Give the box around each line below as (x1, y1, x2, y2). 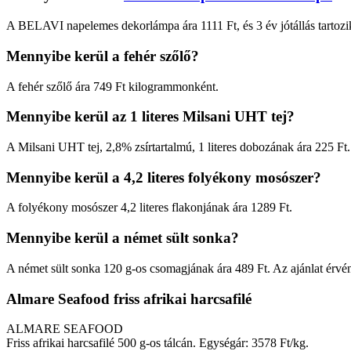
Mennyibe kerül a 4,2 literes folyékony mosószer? (6, 168, 321, 186)
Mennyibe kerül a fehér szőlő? (6, 47, 199, 64)
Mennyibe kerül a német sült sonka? (6, 230, 239, 247)
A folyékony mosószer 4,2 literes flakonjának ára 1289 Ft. (6, 201, 292, 215)
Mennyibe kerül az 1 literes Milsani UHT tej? (6, 108, 295, 125)
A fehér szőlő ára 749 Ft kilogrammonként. (6, 79, 219, 93)
